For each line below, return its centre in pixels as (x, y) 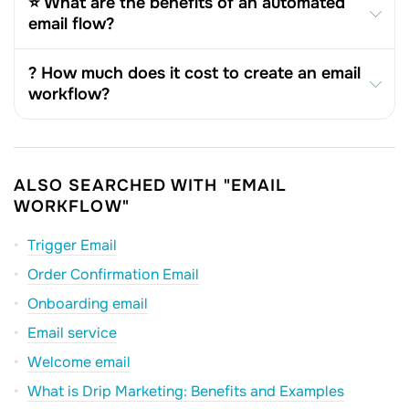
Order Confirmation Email (113, 274)
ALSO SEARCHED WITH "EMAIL (150, 185)
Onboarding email (88, 303)
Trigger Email (72, 245)
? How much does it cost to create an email (194, 73)
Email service (72, 332)
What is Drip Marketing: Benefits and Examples (186, 391)
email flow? (71, 23)
